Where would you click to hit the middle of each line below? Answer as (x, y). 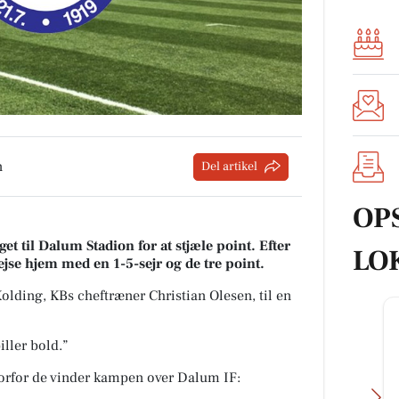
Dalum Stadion (86, 246)
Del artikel (230, 166)
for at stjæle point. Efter (212, 246)
